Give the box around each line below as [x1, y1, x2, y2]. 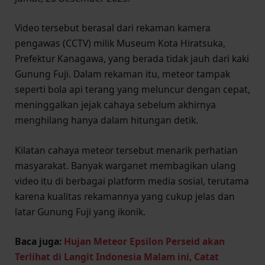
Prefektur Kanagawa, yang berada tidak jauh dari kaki [15, 52, 249, 66]
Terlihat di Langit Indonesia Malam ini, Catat [15, 250, 219, 263]
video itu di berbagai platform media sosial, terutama [15, 174, 249, 188]
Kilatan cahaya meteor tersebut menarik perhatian [15, 143, 238, 157]
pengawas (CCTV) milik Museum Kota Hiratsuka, [15, 37, 225, 50]
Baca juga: [15, 234, 64, 248]
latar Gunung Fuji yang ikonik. [15, 205, 146, 218]
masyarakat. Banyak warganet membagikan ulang [15, 159, 236, 172]
